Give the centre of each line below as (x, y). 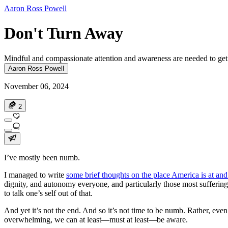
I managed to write (35, 175)
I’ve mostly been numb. (42, 157)
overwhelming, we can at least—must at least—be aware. (96, 219)
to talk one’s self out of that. (48, 193)
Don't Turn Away (64, 33)
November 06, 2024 (36, 86)
